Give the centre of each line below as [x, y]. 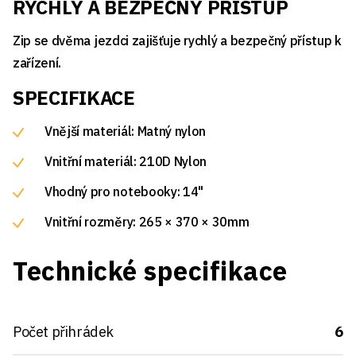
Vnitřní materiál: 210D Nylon [126, 161]
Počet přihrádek [63, 331]
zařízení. [37, 62]
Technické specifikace [150, 270]
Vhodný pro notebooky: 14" [124, 191]
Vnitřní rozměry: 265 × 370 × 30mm [147, 221]
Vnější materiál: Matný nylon [126, 131]
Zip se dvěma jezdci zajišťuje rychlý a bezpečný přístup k [177, 40]
